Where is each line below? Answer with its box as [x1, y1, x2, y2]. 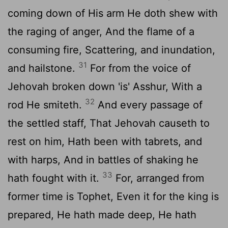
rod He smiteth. [8, 98, 85, 111]
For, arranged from [112, 172, 204, 184]
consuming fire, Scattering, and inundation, [8, 43, 215, 56]
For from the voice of [87, 62, 191, 74]
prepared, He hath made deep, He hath [8, 208, 196, 221]
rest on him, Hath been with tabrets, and [8, 135, 202, 148]
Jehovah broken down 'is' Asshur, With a [8, 80, 202, 93]
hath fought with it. [8, 172, 102, 184]
